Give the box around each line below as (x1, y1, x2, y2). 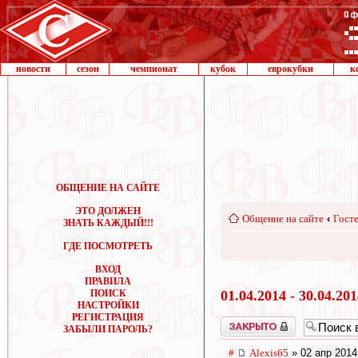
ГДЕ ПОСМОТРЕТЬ (63, 241, 153, 252)
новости (16, 63, 50, 74)
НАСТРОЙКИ (77, 300, 139, 311)
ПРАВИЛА (85, 276, 131, 287)
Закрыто (221, 316, 254, 328)
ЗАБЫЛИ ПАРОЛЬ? (63, 324, 153, 335)
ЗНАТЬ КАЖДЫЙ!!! (62, 217, 153, 229)
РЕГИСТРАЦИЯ (72, 312, 144, 323)
